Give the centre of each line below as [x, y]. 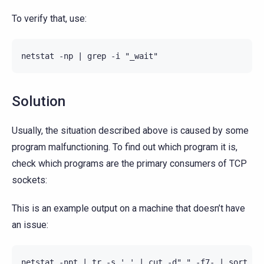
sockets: [29, 180]
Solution [39, 101]
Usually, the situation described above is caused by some [130, 130]
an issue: [30, 225]
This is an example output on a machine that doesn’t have [128, 208]
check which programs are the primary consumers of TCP [129, 163]
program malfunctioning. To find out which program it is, [125, 147]
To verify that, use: [49, 18]
